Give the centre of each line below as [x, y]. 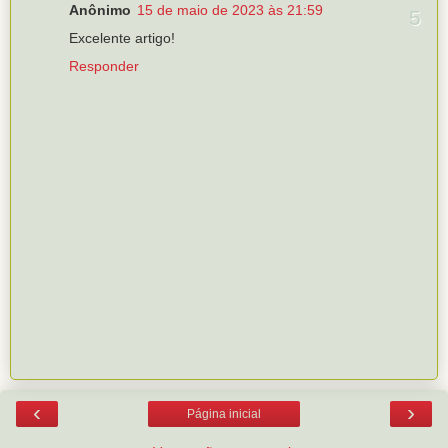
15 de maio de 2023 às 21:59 [230, 10]
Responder [104, 66]
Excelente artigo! [122, 38]
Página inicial [224, 413]
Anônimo [100, 10]
